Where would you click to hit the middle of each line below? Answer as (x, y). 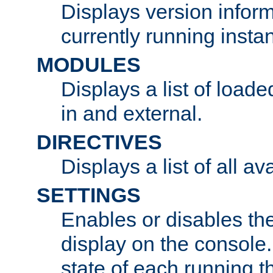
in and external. (132, 113)
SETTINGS (89, 195)
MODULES (89, 64)
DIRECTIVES (99, 142)
